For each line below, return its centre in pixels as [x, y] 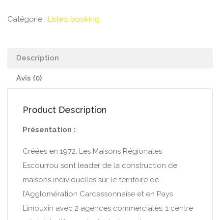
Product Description [65, 110]
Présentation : [50, 130]
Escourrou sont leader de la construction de [100, 165]
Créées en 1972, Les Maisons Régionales [92, 151]
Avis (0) [29, 78]
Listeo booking [74, 19]
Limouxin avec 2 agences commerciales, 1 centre [108, 208]
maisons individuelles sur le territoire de [91, 180]
